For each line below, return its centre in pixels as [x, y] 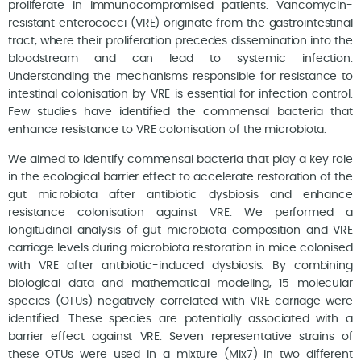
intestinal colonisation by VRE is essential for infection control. [180, 95]
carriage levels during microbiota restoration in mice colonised [180, 248]
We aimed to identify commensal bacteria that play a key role [180, 159]
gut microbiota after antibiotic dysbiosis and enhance [180, 195]
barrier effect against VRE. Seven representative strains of [180, 336]
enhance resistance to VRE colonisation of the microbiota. [168, 130]
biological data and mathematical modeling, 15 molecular [180, 283]
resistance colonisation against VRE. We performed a [180, 212]
